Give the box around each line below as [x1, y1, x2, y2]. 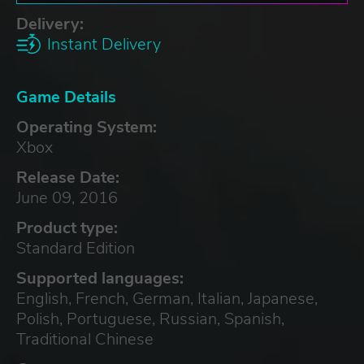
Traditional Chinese [16, 327, 154, 350]
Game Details [16, 85, 116, 108]
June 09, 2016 [16, 186, 118, 209]
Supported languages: [16, 266, 184, 289]
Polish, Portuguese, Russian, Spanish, [16, 307, 284, 330]
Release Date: [16, 166, 119, 188]
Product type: [16, 216, 118, 239]
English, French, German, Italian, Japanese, [16, 287, 318, 310]
